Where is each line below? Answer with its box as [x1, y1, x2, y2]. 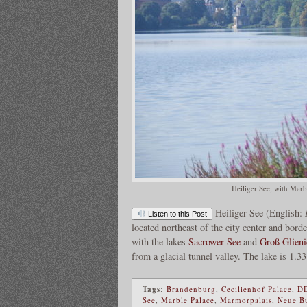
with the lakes [132, 235, 188, 249]
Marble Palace [161, 294, 214, 305]
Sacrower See [188, 235, 241, 249]
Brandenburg [167, 283, 216, 294]
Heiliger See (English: [214, 206, 305, 220]
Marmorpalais [220, 294, 272, 305]
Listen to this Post [145, 210, 207, 219]
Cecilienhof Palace [221, 283, 292, 294]
